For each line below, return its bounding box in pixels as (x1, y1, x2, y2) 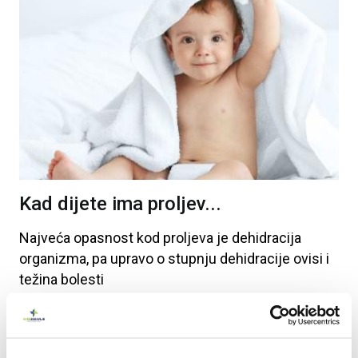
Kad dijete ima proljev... (19, 192, 221, 215)
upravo (107, 249, 153, 267)
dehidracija (229, 229, 301, 246)
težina (19, 270, 58, 288)
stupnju (165, 249, 217, 267)
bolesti (58, 270, 104, 288)
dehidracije (217, 249, 290, 267)
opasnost (70, 229, 133, 246)
